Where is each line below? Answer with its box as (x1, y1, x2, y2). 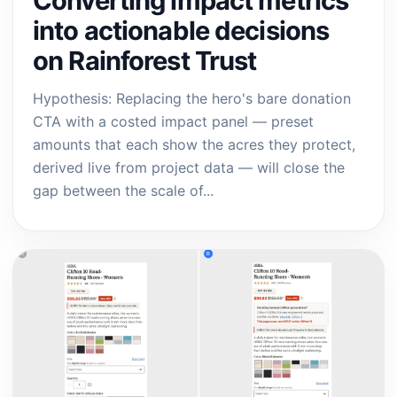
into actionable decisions (33, 15, 330, 46)
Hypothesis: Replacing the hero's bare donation (33, 90, 351, 107)
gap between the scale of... (33, 182, 214, 199)
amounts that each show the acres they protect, (33, 136, 355, 153)
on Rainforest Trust (33, 45, 257, 76)
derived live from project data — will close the (33, 159, 345, 176)
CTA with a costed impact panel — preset (33, 113, 314, 130)
